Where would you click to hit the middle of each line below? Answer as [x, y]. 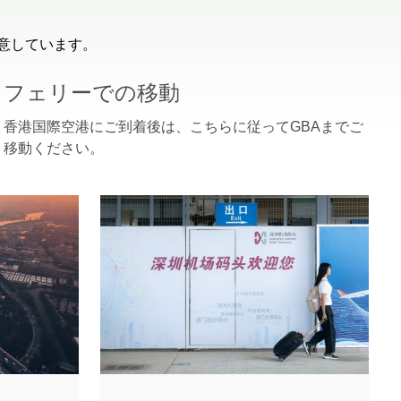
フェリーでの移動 [92, 93]
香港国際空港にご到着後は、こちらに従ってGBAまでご [183, 127]
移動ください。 [54, 148]
